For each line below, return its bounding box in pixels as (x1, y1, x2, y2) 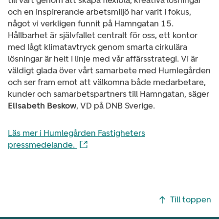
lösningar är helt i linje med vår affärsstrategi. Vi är (8, 53, 198, 64)
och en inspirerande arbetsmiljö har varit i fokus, (8, 6, 191, 17)
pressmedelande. (8, 139, 77, 150)
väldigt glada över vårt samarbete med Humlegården (8, 65, 211, 76)
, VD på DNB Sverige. (76, 100, 155, 111)
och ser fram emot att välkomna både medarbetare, (8, 77, 206, 88)
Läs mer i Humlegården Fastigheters (8, 128, 145, 138)
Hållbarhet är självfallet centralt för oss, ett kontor (8, 30, 197, 41)
